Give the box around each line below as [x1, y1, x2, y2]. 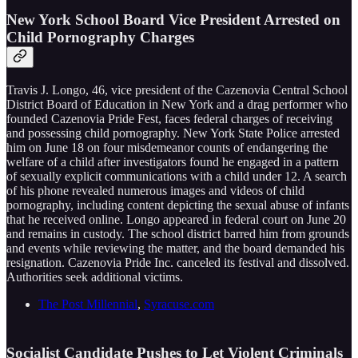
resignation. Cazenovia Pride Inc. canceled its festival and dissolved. [6, 255, 349, 269]
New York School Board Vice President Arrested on [6, 11, 340, 29]
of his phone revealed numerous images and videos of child [6, 183, 304, 197]
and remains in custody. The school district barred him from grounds [6, 226, 349, 241]
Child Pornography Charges [6, 29, 194, 46]
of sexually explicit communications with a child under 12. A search [6, 169, 347, 183]
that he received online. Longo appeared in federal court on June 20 [6, 212, 346, 226]
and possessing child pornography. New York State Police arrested [6, 125, 340, 140]
